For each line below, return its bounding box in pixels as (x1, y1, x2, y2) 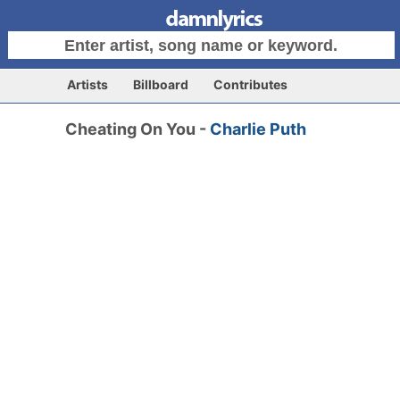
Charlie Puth (210, 120, 307, 138)
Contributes (213, 77, 287, 92)
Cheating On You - (65, 120, 211, 138)
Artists (67, 77, 108, 92)
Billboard (133, 77, 188, 92)
